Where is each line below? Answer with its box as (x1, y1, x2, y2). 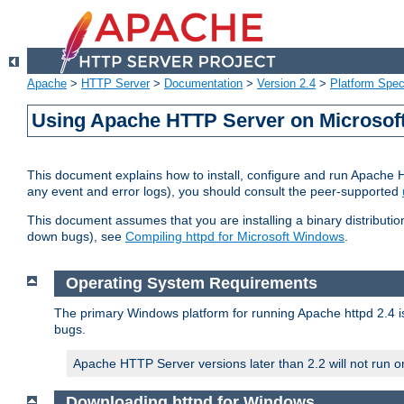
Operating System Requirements (65, 274, 317, 293)
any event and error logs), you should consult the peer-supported (27, 184, 402, 199)
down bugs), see (27, 229, 125, 244)
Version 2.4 (257, 77, 316, 91)
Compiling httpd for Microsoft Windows (125, 229, 344, 244)
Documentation (164, 77, 243, 91)
